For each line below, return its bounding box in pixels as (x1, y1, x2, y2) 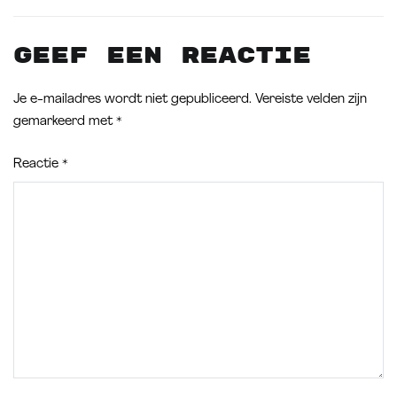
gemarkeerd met (13, 114, 116, 128)
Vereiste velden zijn (255, 92, 367, 106)
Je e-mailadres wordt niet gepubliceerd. (13, 92, 252, 106)
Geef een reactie (13, 42, 311, 70)
